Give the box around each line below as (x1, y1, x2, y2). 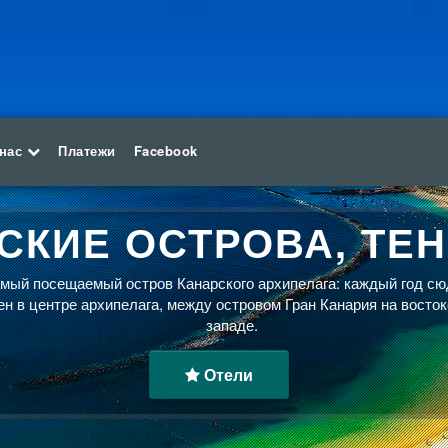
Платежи (58, 141, 116, 160)
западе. (205, 313, 258, 335)
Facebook (133, 141, 198, 160)
